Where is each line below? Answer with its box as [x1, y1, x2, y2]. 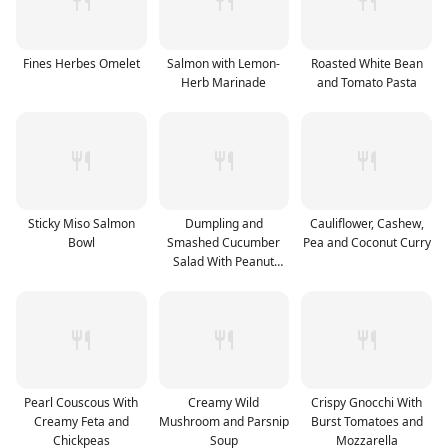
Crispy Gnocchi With [311, 394, 423, 412]
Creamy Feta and [33, 413, 129, 431]
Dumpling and [184, 215, 263, 233]
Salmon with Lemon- [167, 55, 281, 73]
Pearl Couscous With [24, 394, 139, 412]
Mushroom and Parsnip [158, 413, 289, 431]
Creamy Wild [188, 394, 260, 412]
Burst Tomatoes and [310, 413, 423, 431]
